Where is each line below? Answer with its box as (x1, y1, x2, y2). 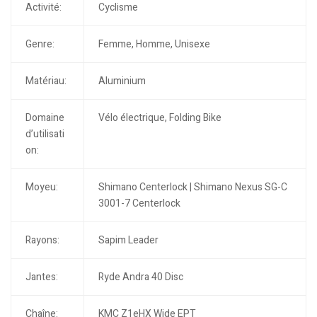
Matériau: (25, 74, 67, 89)
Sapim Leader (98, 233, 158, 248)
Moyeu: (25, 180, 58, 195)
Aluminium (98, 74, 146, 89)
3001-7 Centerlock (98, 196, 180, 212)
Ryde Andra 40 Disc (98, 270, 183, 285)
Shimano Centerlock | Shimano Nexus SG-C (98, 180, 287, 195)
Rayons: (25, 233, 59, 248)
